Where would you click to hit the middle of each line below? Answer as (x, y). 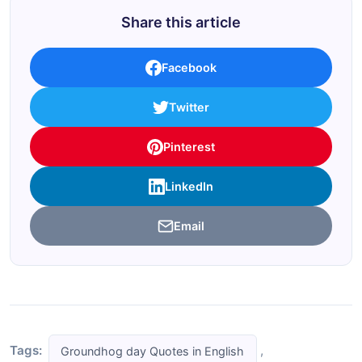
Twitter (189, 107)
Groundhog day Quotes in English (153, 351)
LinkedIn (189, 187)
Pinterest (189, 147)
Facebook (189, 68)
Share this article (181, 23)
